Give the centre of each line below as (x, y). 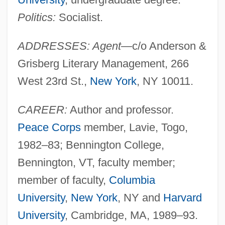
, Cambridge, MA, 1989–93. (131, 215)
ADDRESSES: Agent (69, 46)
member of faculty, (63, 180)
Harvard (182, 197)
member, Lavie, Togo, (134, 127)
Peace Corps (49, 127)
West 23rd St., (53, 81)
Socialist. (79, 17)
